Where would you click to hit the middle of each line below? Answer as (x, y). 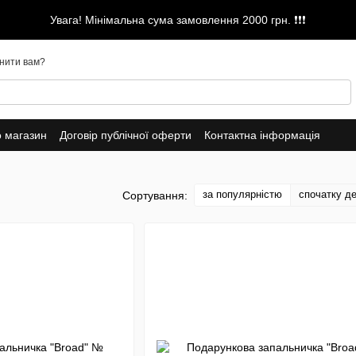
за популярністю (242, 194)
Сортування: (155, 195)
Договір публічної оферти (126, 135)
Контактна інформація (262, 135)
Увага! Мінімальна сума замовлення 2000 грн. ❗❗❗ (178, 20)
